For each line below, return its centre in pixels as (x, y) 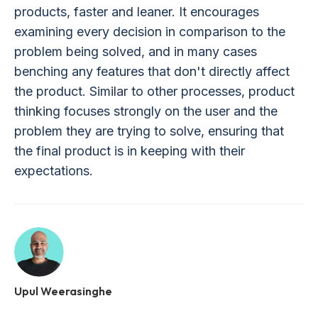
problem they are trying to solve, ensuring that (149, 131)
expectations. (54, 170)
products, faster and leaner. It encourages (137, 11)
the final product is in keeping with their (130, 150)
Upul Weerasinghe (63, 291)
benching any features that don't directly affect (152, 71)
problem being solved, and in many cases (136, 51)
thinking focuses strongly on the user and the (146, 111)
